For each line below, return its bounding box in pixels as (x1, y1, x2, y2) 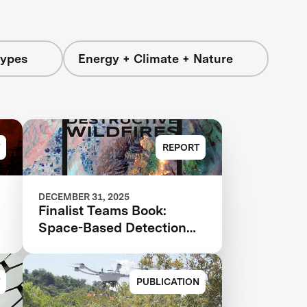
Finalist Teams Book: (38, 202, 167, 219)
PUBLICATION (136, 276, 199, 288)
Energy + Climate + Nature (77, 51, 233, 66)
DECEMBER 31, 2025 (38, 191, 130, 203)
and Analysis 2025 (38, 236, 153, 254)
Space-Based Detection (38, 219, 187, 236)
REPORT (162, 141, 199, 153)
